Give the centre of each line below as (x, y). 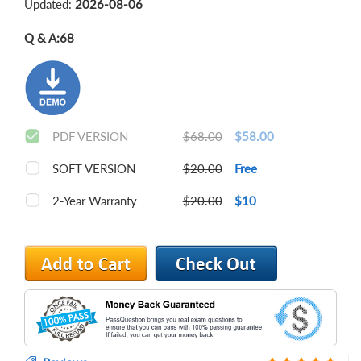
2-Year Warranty (95, 201)
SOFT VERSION (94, 168)
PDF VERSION (90, 136)
